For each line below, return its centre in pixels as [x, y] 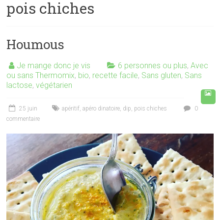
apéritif [71, 109]
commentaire [23, 119]
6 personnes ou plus [153, 66]
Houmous [36, 44]
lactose [20, 85]
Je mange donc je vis [54, 66]
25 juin [28, 109]
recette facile [115, 76]
